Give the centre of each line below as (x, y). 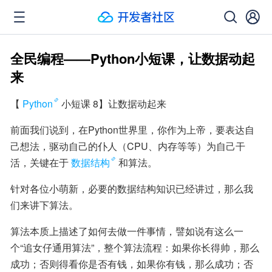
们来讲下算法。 (44, 205)
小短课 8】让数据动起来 (114, 104)
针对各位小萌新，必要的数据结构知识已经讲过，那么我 (132, 189)
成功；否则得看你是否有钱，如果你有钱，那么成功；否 (132, 264)
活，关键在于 (39, 162)
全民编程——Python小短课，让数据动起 (133, 58)
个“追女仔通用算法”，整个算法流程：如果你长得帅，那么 (135, 247)
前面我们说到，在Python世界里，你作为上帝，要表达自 (132, 130)
